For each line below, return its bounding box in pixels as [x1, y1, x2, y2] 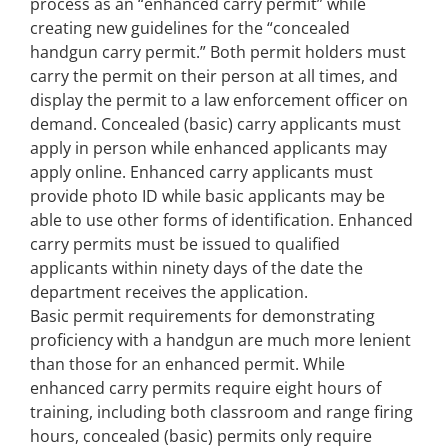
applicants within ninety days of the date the [30, 257, 363, 280]
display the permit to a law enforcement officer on [30, 89, 408, 112]
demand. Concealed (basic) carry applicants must [30, 113, 401, 136]
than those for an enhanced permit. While [30, 353, 345, 376]
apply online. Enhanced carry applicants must [30, 161, 373, 184]
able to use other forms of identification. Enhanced [30, 209, 413, 232]
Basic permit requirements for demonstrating [30, 305, 375, 328]
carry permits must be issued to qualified [30, 233, 340, 256]
